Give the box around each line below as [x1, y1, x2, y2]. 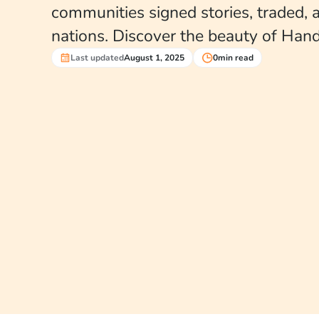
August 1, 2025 [124, 52, 185, 64]
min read [217, 52, 253, 64]
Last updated [70, 52, 125, 64]
